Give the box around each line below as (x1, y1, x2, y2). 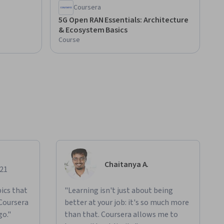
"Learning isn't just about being (64, 185, 173, 196)
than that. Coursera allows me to (64, 209, 178, 220)
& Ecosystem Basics (58, 24, 128, 36)
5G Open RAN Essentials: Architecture (58, 14, 189, 26)
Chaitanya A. (104, 159, 149, 170)
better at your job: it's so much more (64, 197, 189, 208)
